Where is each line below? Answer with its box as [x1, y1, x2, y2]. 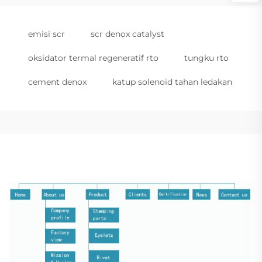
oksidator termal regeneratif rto [28, 53, 158, 63]
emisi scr [28, 29, 65, 39]
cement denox [28, 77, 87, 87]
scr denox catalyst [91, 29, 164, 39]
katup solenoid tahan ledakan [112, 77, 232, 87]
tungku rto [184, 53, 229, 63]
